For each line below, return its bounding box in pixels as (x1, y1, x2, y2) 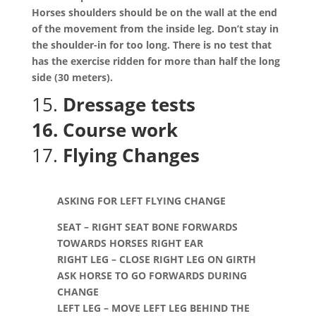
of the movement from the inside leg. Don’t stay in (31, 22, 279, 35)
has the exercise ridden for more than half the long (31, 54, 280, 68)
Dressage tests (62, 92, 200, 117)
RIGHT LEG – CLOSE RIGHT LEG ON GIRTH (56, 253, 256, 266)
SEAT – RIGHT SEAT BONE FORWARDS (56, 220, 238, 233)
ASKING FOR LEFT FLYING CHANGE (56, 194, 229, 207)
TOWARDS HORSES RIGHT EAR (56, 236, 206, 250)
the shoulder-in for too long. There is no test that (31, 38, 272, 51)
